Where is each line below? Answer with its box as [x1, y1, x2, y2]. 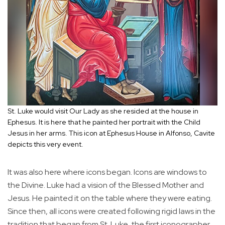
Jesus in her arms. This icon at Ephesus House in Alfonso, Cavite [8, 128, 215, 138]
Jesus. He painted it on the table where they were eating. [8, 192, 212, 203]
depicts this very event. [8, 139, 85, 149]
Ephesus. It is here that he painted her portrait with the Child [8, 117, 200, 127]
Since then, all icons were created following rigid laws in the [8, 205, 215, 216]
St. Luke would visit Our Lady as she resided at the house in [8, 106, 198, 116]
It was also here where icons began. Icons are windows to [8, 166, 207, 177]
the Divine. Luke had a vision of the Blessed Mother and [8, 179, 204, 190]
